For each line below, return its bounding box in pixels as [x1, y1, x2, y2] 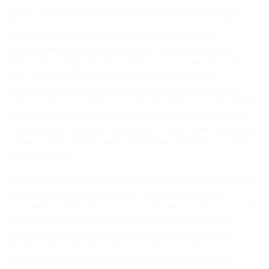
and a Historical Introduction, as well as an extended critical [6, 189, 227, 199]
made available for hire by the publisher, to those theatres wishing [6, 124, 254, 134]
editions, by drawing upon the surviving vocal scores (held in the [6, 58, 244, 68]
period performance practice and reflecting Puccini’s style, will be [6, 111, 250, 121]
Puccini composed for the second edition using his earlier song [6, 5, 241, 16]
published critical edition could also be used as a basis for [6, 32, 220, 42]
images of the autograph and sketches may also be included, [6, 216, 235, 226]
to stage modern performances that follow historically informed [6, 138, 247, 148]
